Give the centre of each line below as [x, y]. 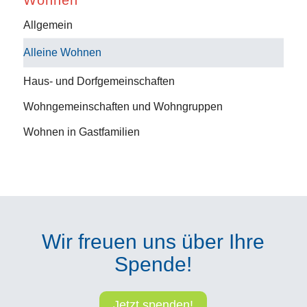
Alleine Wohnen [62, 52]
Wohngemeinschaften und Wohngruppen [123, 106]
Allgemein [48, 25]
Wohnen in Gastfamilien [81, 132]
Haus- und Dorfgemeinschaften [99, 81]
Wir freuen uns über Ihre [153, 241]
